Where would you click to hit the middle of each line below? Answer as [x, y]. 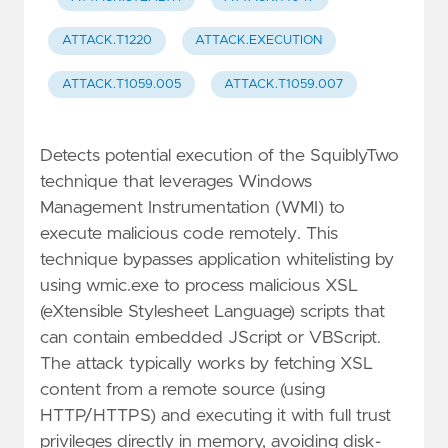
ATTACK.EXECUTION [259, 41]
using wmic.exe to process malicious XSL [199, 285]
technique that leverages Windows [176, 181]
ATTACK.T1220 [106, 41]
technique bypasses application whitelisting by [217, 259]
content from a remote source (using [182, 389]
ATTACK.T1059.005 [121, 84]
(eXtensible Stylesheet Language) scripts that [212, 311]
